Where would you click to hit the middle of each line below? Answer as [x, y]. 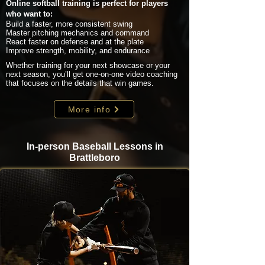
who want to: [29, 14]
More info [89, 109]
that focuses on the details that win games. [80, 83]
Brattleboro [95, 158]
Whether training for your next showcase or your [88, 65]
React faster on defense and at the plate [75, 42]
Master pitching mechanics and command [77, 33]
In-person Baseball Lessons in [95, 146]
